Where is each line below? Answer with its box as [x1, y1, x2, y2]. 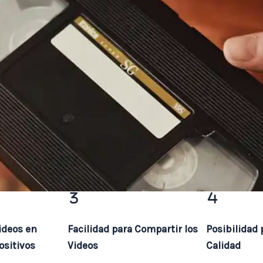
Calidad [206, 240, 241, 252]
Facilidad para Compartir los [67, 223, 198, 235]
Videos [67, 240, 98, 252]
